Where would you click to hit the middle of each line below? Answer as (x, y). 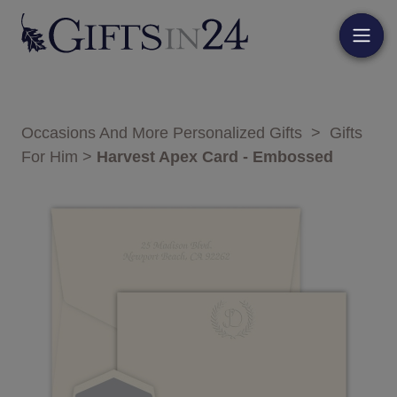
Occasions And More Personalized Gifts (162, 133)
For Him (50, 157)
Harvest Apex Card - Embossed (215, 157)
